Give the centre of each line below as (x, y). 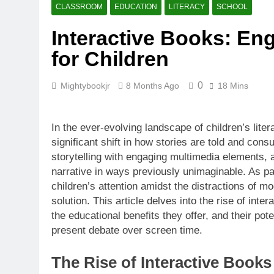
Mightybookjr (85, 85)
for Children (110, 58)
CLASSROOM (79, 6)
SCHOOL (232, 6)
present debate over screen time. (127, 231)
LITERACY (187, 6)
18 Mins (233, 85)
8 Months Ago (153, 85)
